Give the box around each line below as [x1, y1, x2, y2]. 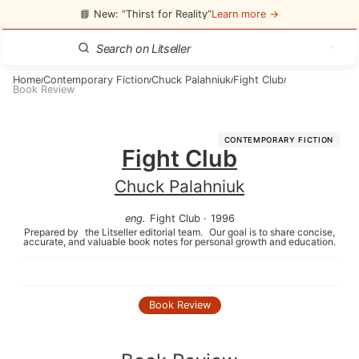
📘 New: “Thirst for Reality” [80, 7, 212, 20]
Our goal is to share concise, [207, 226, 335, 238]
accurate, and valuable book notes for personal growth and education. [23, 236, 336, 248]
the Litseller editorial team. [85, 226, 203, 238]
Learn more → [212, 7, 279, 20]
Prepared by [24, 226, 81, 238]
